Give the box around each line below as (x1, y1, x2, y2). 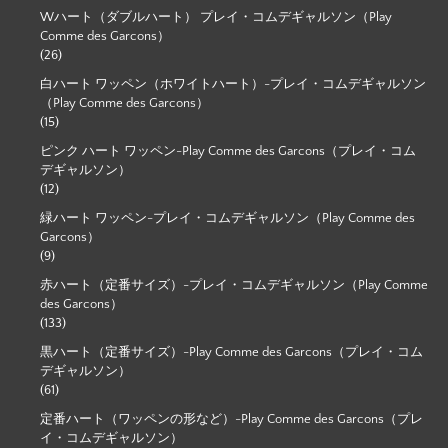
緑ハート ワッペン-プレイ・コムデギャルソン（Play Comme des (40, 210, 415, 225)
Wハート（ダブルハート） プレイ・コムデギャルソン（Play (40, 9, 392, 24)
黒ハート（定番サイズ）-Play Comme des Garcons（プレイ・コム (40, 344, 423, 359)
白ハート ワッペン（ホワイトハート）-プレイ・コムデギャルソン (40, 76, 426, 91)
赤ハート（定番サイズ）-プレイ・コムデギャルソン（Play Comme (40, 277, 428, 292)
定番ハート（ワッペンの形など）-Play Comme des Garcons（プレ (40, 411, 423, 426)
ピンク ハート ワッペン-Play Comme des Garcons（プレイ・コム (40, 143, 416, 158)
